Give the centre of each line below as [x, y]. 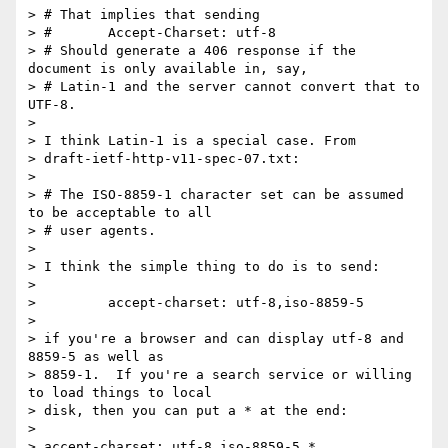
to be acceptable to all [120, 213]
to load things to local [120, 393]
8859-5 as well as [96, 357]
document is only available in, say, [168, 69]
